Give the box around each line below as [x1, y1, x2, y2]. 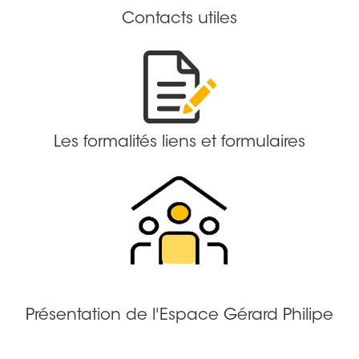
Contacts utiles [122, 10, 237, 27]
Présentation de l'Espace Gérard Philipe [26, 307, 333, 324]
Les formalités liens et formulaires [54, 134, 305, 151]
